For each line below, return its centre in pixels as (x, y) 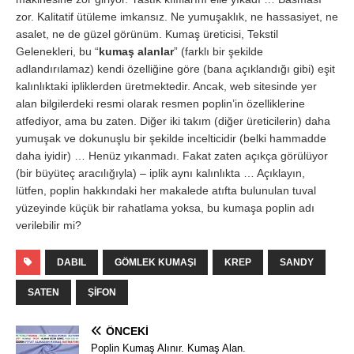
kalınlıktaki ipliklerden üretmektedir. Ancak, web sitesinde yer (166, 87)
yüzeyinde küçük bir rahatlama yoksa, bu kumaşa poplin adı (165, 208)
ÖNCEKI (127, 331)
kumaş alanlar (136, 52)
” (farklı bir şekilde (218, 52)
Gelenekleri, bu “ (57, 52)
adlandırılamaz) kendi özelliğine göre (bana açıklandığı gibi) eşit (175, 69)
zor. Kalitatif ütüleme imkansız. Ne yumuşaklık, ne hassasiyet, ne (177, 17)
